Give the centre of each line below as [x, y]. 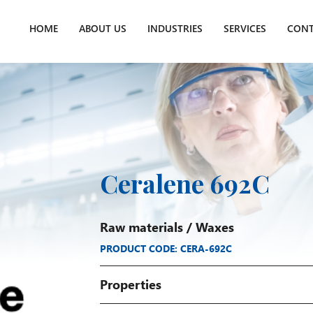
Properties [130, 284]
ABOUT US [102, 28]
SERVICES [245, 28]
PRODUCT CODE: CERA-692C [166, 248]
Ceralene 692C [184, 183]
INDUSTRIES [175, 28]
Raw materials [141, 227]
